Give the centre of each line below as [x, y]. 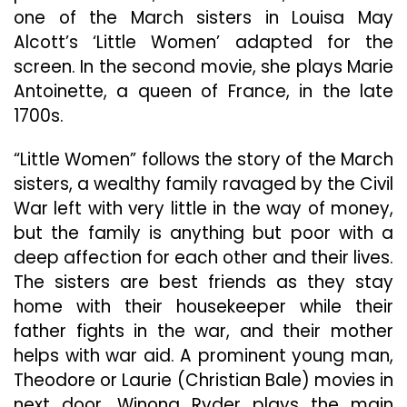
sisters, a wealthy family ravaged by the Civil [203, 184]
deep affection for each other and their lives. [203, 258]
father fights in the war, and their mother [203, 331]
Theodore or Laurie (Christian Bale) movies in [203, 380]
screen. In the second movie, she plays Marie [203, 67]
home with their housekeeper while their [203, 307]
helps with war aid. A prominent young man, [203, 356]
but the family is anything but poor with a [203, 233]
